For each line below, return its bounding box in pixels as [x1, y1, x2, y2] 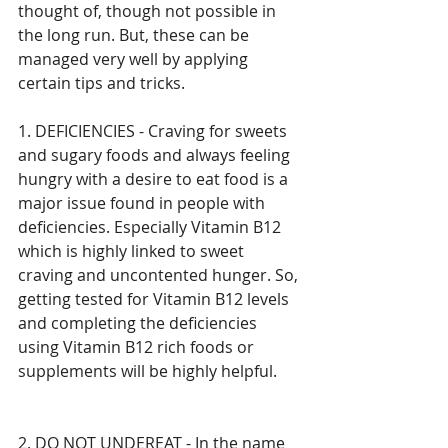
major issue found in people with [18, 191, 269, 214]
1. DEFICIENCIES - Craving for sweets [18, 119, 291, 142]
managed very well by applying [18, 47, 252, 70]
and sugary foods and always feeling [18, 143, 294, 166]
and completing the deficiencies [18, 311, 261, 334]
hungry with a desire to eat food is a [18, 167, 292, 190]
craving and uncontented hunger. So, [18, 263, 302, 286]
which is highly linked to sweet [18, 239, 248, 262]
